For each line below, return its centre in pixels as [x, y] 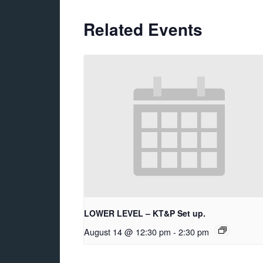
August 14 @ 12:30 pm [127, 232]
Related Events [143, 29]
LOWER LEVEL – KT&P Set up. [145, 213]
